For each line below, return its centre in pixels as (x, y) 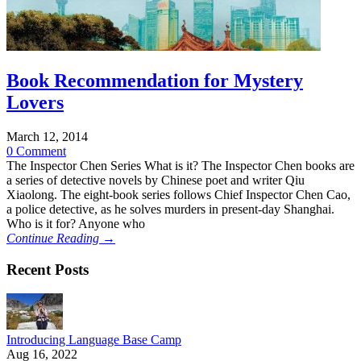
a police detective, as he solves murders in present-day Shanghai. (170, 209)
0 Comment (36, 151)
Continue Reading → (61, 238)
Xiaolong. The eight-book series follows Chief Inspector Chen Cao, (178, 194)
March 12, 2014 (47, 136)
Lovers (35, 102)
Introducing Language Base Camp (94, 340)
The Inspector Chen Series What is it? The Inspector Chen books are (180, 165)
